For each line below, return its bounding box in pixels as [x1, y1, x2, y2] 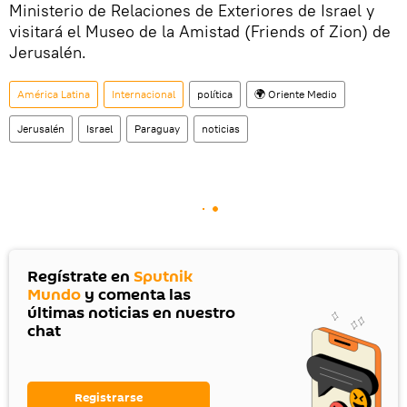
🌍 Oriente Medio [254, 87, 337, 102]
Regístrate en [27, 265, 134, 289]
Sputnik [134, 265, 193, 289]
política [197, 87, 233, 102]
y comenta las [81, 283, 191, 307]
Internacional [112, 87, 175, 102]
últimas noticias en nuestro [27, 302, 235, 325]
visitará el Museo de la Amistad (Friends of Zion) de [9, 21, 391, 43]
